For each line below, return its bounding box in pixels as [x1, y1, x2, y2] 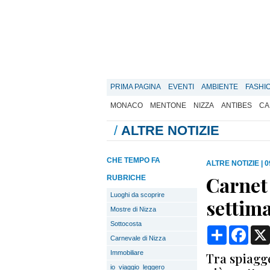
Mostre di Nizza [110, 206, 156, 213]
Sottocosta [110, 220, 142, 227]
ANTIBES [221, 101, 252, 110]
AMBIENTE [201, 83, 238, 91]
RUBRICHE [107, 174, 146, 182]
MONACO [110, 101, 143, 110]
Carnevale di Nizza [110, 234, 166, 242]
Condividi [227, 225, 268, 235]
